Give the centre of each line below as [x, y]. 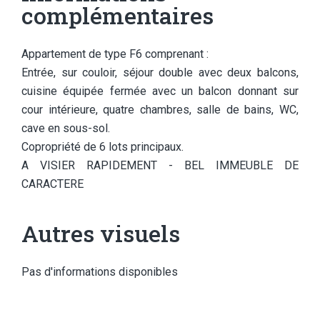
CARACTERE [52, 184]
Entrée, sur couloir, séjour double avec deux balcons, [160, 72]
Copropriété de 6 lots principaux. [102, 147]
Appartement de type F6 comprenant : [115, 54]
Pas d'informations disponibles [100, 272]
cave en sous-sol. [66, 128]
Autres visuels [101, 233]
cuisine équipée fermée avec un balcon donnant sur [160, 91]
